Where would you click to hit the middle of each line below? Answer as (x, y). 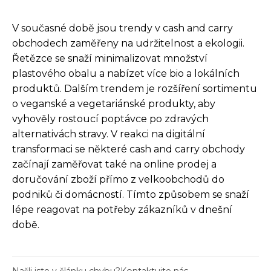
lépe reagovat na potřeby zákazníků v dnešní (122, 209)
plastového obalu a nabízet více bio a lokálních (126, 73)
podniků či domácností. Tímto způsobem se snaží (131, 194)
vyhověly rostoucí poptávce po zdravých (110, 119)
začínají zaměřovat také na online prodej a (114, 164)
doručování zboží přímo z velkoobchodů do (118, 179)
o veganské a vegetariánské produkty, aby (114, 103)
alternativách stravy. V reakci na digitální (109, 134)
